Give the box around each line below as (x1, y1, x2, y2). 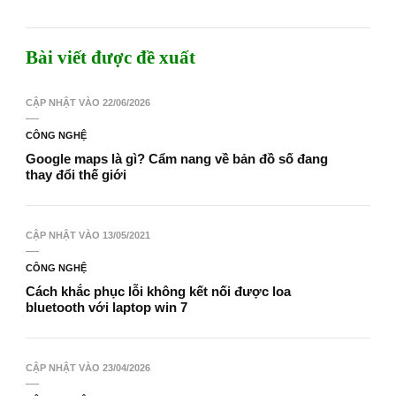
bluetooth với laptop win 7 (26, 300, 187, 316)
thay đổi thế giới (26, 167, 126, 183)
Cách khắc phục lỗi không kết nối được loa (26, 284, 291, 300)
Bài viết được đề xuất (26, 48, 195, 68)
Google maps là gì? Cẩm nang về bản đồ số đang (26, 151, 328, 167)
